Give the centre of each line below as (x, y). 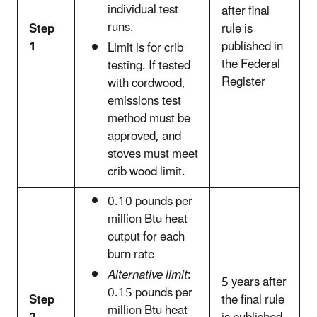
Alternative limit (148, 275)
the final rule (253, 300)
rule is (237, 29)
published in (252, 46)
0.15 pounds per (150, 293)
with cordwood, (146, 83)
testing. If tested (149, 65)
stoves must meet (153, 154)
